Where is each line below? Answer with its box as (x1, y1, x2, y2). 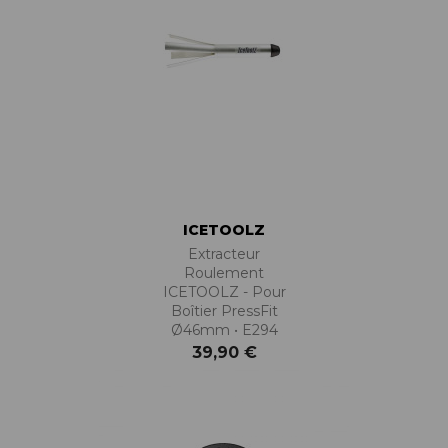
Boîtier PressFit (170, 302, 278, 321)
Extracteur (188, 245, 260, 264)
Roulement (184, 264, 264, 283)
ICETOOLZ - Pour (162, 283, 286, 302)
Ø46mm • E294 (170, 321, 278, 340)
